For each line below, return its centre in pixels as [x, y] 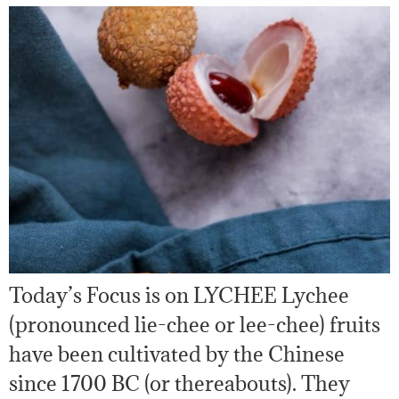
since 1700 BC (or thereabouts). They [179, 383]
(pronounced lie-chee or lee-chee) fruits [195, 324]
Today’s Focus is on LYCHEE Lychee [179, 294]
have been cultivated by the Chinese [177, 353]
